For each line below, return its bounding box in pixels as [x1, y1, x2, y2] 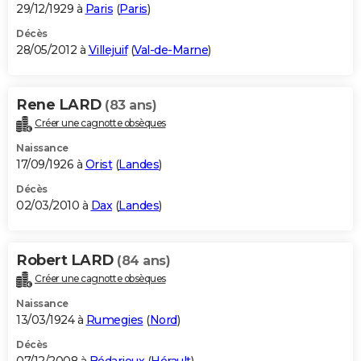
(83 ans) [105, 98, 156, 114]
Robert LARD [16, 251, 117, 270]
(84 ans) [117, 253, 170, 269]
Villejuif [88, 43, 127, 58]
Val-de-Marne [134, 43, 208, 58]
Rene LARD [16, 96, 105, 114]
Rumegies [85, 313, 143, 328]
